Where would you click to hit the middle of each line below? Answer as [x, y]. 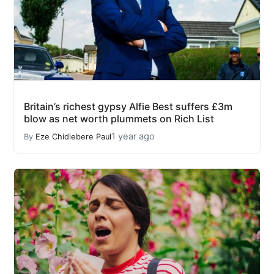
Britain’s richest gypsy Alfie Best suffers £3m [128, 107]
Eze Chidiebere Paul [73, 136]
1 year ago [133, 137]
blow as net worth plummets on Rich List [119, 119]
